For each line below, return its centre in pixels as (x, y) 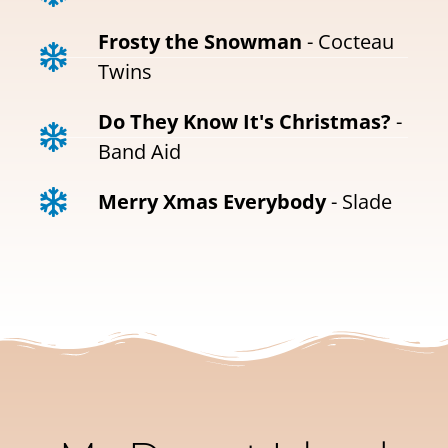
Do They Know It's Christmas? (244, 122)
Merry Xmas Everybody (211, 202)
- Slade (358, 202)
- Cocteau (347, 42)
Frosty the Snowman (199, 42)
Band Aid (139, 152)
